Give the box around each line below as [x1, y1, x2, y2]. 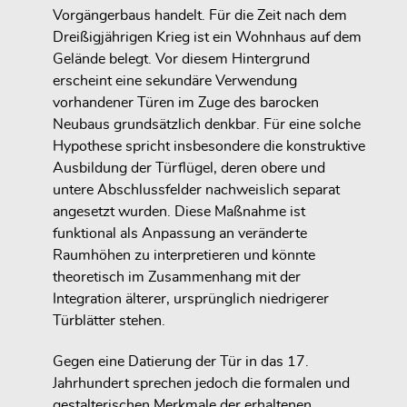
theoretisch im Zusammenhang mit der [53, 269, 301, 284]
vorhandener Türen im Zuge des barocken [53, 94, 319, 110]
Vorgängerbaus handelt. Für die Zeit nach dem [53, 7, 347, 23]
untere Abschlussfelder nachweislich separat [53, 182, 340, 197]
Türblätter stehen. [53, 313, 165, 328]
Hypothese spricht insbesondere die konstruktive [53, 138, 365, 154]
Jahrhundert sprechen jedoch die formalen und [53, 375, 350, 391]
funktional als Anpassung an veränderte [53, 225, 307, 241]
